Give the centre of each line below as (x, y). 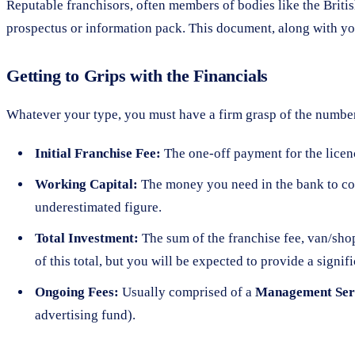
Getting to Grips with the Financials (137, 75)
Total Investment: (87, 238)
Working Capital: (86, 184)
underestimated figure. (98, 207)
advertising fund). (85, 315)
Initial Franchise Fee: (98, 153)
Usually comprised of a (187, 292)
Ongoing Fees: (77, 292)
